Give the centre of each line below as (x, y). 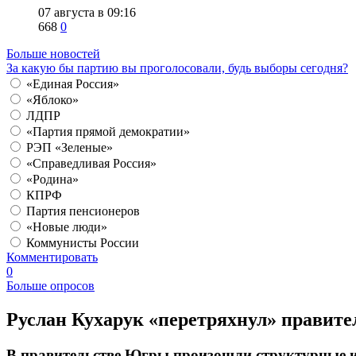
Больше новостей (53, 54)
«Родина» (52, 180)
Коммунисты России (83, 243)
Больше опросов (50, 286)
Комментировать (52, 257)
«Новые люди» (67, 227)
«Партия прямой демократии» (108, 132)
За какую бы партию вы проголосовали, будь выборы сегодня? (177, 68)
